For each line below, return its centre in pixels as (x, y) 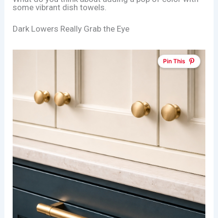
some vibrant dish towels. (60, 8)
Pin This (174, 61)
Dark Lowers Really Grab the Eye (71, 29)
